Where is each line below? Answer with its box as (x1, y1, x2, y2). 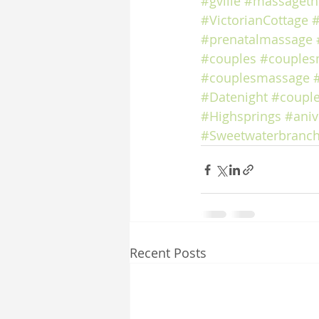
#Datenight (201, 88, 268, 105)
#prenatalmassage (201, 31, 313, 48)
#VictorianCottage (201, 11, 308, 28)
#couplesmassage (201, 69, 310, 86)
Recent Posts (130, 244, 206, 261)
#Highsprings (201, 108, 281, 125)
